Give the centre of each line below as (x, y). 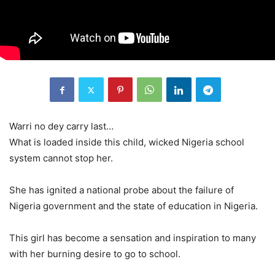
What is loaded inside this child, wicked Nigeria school (127, 142)
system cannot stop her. (61, 158)
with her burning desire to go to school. (95, 254)
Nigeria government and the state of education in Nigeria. (134, 206)
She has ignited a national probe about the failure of (122, 190)
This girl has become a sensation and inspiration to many (133, 238)
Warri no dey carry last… (61, 126)
